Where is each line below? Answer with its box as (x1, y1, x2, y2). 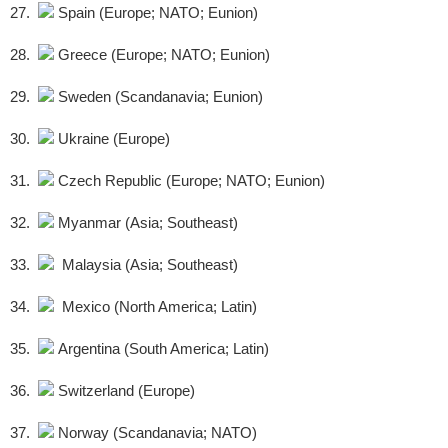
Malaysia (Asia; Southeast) (54, 256, 238, 274)
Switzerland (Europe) (54, 382, 195, 400)
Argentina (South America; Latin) (54, 340, 269, 358)
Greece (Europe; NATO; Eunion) (54, 46, 270, 64)
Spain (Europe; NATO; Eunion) (54, 4, 258, 22)
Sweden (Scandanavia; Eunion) (54, 88, 263, 106)
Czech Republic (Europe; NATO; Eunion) (54, 172, 325, 190)
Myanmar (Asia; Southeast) (54, 214, 238, 232)
